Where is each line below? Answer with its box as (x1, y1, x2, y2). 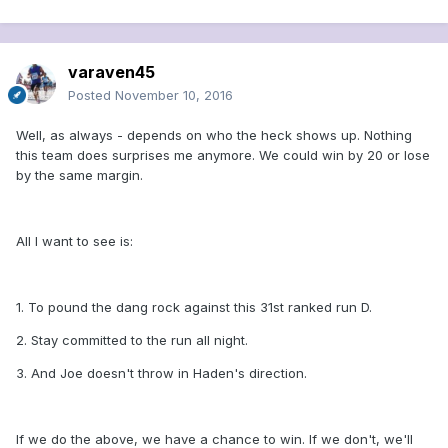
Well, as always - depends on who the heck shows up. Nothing (16, 127, 412, 144)
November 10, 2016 (115, 87, 233, 104)
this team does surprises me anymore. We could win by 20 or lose (16, 147, 430, 164)
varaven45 (68, 62, 155, 83)
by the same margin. (16, 167, 143, 184)
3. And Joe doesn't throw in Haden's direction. (16, 365, 307, 382)
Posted (68, 87, 115, 104)
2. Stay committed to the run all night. (16, 332, 248, 349)
